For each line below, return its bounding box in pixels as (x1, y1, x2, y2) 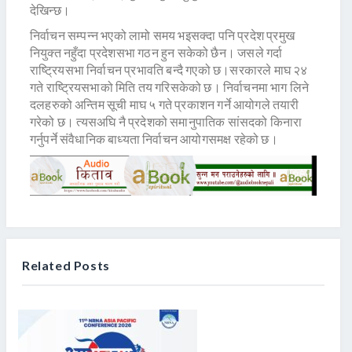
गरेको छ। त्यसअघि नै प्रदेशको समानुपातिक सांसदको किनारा (30, 114, 302, 130)
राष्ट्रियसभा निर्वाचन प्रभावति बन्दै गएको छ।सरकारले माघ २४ (30, 62, 308, 78)
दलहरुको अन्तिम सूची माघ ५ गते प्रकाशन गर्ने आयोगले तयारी (30, 97, 299, 112)
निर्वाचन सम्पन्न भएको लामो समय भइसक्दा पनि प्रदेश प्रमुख (30, 27, 295, 43)
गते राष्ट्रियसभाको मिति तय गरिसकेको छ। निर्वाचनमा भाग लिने (30, 79, 310, 95)
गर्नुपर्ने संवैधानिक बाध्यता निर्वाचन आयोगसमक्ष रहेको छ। (30, 131, 278, 147)
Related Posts (22, 257, 110, 273)
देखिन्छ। (30, 2, 70, 18)
